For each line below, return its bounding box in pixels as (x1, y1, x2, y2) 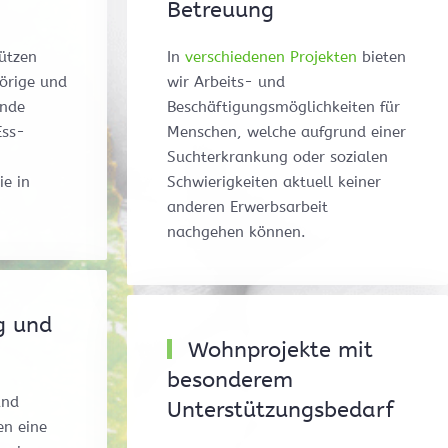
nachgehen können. (167, 223, 306, 242)
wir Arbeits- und (167, 73, 285, 92)
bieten (357, 48, 406, 67)
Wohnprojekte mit (181, 337, 374, 364)
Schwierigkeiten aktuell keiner (167, 173, 381, 192)
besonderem (167, 367, 293, 394)
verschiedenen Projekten (185, 48, 357, 67)
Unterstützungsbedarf (167, 397, 394, 424)
